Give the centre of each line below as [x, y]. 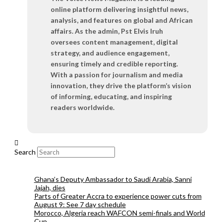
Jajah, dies [50, 187]
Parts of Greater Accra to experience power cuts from [118, 196]
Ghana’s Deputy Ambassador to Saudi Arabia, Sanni [113, 179]
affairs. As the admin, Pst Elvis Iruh [107, 31]
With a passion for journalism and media [117, 74]
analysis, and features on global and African [122, 20]
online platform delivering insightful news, [120, 9]
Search [25, 152]
